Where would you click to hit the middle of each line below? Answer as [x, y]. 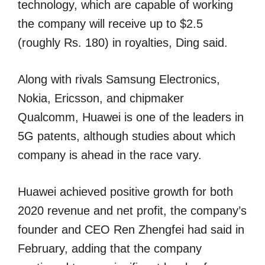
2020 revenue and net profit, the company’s [132, 211]
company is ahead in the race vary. [110, 155]
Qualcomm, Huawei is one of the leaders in [131, 117]
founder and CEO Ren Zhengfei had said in [131, 230]
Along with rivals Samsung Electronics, [119, 79]
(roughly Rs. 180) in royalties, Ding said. [123, 43]
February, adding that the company [110, 248]
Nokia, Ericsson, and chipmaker [101, 98]
